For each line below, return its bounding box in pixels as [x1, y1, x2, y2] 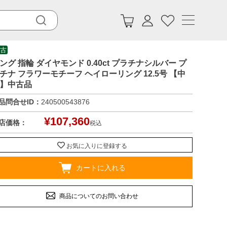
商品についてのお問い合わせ [59, 192, 138, 200]
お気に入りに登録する [66, 142, 127, 149]
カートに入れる [75, 163, 126, 172]
